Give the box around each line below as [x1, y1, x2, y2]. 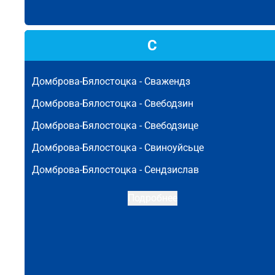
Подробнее [127, 192, 177, 204]
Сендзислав [144, 164, 199, 176]
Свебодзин [144, 98, 193, 109]
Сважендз [144, 76, 190, 87]
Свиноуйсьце [144, 142, 204, 153]
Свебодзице [144, 120, 198, 131]
